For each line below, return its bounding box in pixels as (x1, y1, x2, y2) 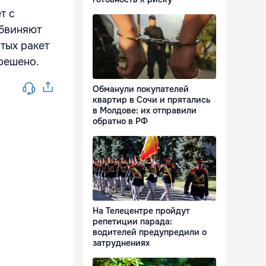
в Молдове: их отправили (93, 105, 197, 116)
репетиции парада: (93, 216, 172, 227)
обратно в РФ (93, 116, 148, 127)
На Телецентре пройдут (93, 205, 190, 217)
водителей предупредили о (93, 227, 207, 238)
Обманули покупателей (93, 84, 189, 95)
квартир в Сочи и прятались (93, 94, 211, 106)
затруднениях (93, 237, 150, 249)
